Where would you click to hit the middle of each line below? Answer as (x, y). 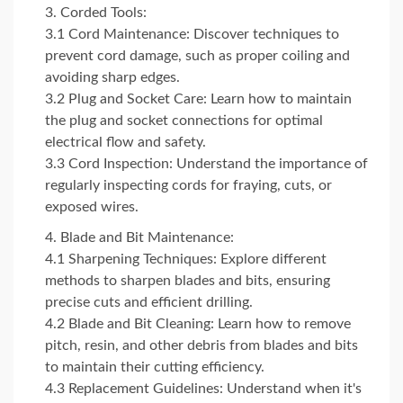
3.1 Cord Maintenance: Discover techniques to (192, 34)
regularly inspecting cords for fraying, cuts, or (188, 185)
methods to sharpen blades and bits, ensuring (188, 281)
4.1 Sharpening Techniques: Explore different (186, 259)
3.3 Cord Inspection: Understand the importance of (206, 164)
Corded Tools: (103, 13)
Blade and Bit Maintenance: (147, 237)
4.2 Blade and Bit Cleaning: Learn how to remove (198, 324)
